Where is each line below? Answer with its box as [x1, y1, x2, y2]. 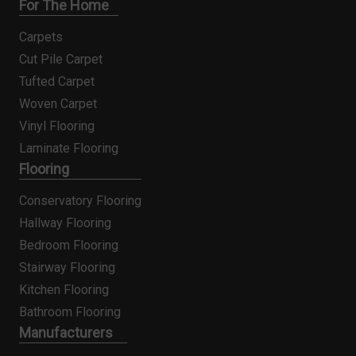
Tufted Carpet [19, 73, 95, 89]
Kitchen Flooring [19, 281, 109, 297]
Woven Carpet [19, 95, 97, 111]
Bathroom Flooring [19, 304, 121, 319]
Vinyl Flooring [19, 118, 95, 133]
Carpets [19, 29, 63, 44]
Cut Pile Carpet [19, 51, 103, 67]
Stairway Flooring [19, 259, 115, 275]
